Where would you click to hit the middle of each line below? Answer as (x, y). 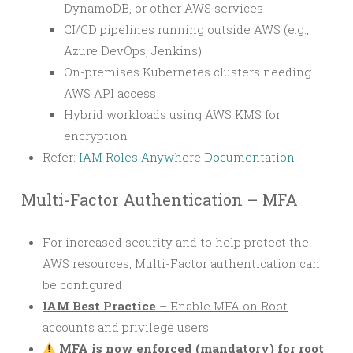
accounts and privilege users (126, 327)
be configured (82, 284)
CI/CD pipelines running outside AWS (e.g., (186, 29)
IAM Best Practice (99, 305)
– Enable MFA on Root (222, 305)
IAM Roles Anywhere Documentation (187, 156)
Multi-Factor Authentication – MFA (160, 199)
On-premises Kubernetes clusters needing (188, 71)
